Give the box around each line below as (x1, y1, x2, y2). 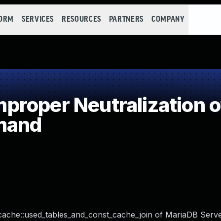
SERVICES (21, 15, 54, 24)
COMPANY (151, 15, 185, 24)
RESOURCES (62, 15, 101, 24)
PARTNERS (109, 15, 144, 24)
